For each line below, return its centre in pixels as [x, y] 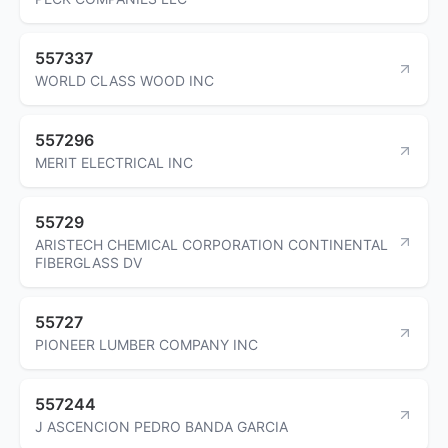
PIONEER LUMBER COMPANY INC [146, 344]
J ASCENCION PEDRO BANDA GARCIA [161, 426]
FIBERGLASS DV [88, 262]
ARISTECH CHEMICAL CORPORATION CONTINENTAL [211, 244]
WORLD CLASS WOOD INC [124, 80]
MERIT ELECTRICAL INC [114, 162]
